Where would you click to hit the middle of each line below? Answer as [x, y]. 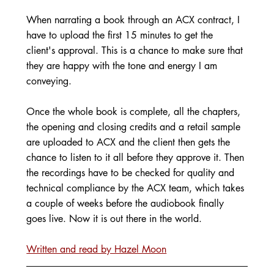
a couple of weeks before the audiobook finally [127, 203]
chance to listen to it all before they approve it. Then [137, 157]
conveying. [51, 81]
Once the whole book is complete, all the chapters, [135, 111]
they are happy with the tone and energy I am [124, 65]
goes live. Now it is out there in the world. [116, 218]
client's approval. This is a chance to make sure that [136, 50]
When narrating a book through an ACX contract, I [135, 20]
